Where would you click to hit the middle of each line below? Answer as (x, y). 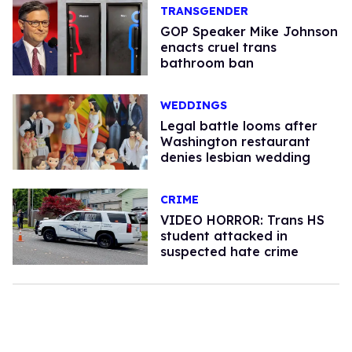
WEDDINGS (193, 106)
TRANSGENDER (204, 11)
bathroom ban (207, 62)
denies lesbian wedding (235, 158)
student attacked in (224, 236)
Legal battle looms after (238, 126)
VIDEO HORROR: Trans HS (242, 220)
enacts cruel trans (218, 47)
